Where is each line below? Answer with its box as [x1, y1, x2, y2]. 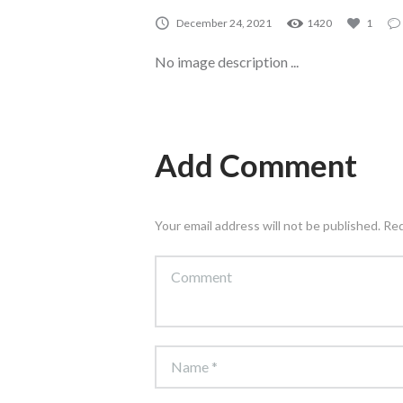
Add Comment [155, 147, 357, 184]
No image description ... [155, 52, 299, 70]
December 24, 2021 [176, 15, 272, 30]
